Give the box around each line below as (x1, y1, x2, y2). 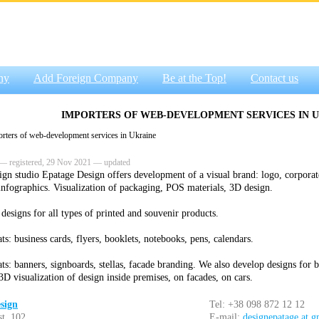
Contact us (251, 72, 298, 84)
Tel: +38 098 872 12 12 (209, 299, 305, 310)
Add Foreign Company (33, 72, 138, 84)
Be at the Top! (162, 72, 226, 84)
